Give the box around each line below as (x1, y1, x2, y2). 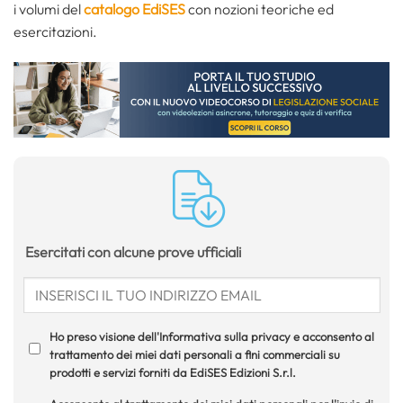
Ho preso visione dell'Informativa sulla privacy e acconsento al (49, 328, 374, 344)
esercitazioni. (13, 22, 97, 41)
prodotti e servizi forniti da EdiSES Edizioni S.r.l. (49, 364, 296, 380)
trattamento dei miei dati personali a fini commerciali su (49, 346, 340, 362)
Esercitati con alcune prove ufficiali (24, 242, 241, 261)
